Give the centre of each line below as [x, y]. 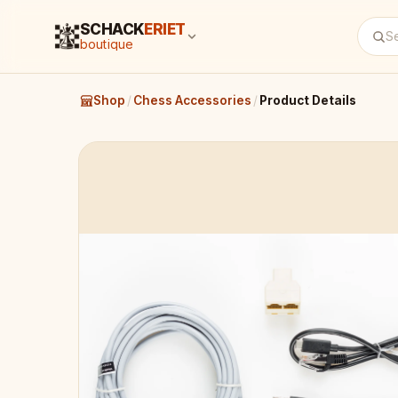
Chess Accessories [192, 100]
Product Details [308, 100]
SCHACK [112, 29]
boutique [107, 44]
